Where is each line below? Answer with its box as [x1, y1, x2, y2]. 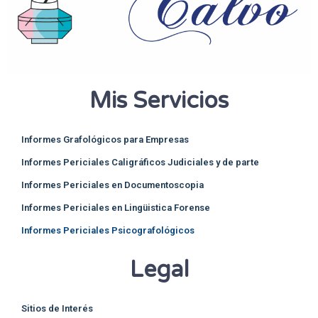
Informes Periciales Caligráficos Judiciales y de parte [21, 157, 259, 168]
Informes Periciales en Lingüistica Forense [21, 202, 210, 214]
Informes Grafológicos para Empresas [21, 134, 189, 146]
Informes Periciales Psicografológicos [21, 225, 194, 236]
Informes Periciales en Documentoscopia [21, 180, 204, 191]
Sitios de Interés [21, 303, 93, 314]
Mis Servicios [89, 87, 229, 115]
